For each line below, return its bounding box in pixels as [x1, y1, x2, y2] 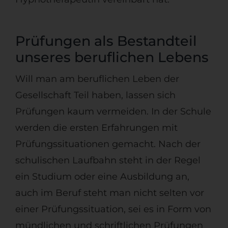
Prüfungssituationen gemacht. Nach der [15, 138, 201, 150]
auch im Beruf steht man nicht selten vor [15, 187, 204, 199]
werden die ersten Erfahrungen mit [15, 122, 178, 134]
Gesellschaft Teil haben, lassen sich [15, 90, 176, 101]
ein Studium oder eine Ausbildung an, [15, 171, 189, 183]
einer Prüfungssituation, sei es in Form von [15, 204, 211, 215]
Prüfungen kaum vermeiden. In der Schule [15, 106, 211, 118]
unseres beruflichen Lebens [15, 49, 209, 66]
